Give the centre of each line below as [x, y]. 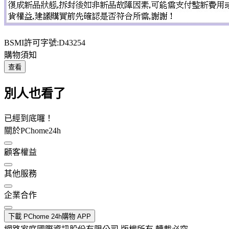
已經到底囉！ [29, 118]
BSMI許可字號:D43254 [45, 42]
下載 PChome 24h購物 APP [50, 216]
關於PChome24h [32, 130]
